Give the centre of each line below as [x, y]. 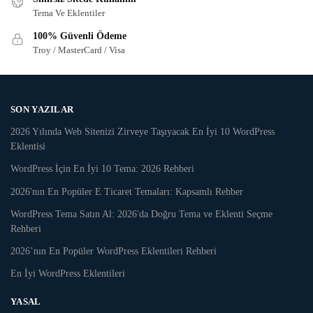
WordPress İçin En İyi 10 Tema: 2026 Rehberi [102, 169]
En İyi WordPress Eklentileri [68, 274]
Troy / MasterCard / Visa [79, 50]
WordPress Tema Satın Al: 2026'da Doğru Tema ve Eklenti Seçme [141, 214]
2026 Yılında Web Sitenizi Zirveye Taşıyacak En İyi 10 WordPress [143, 132]
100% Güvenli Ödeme [80, 36]
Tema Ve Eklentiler [69, 13]
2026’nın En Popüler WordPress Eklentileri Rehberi [114, 252]
